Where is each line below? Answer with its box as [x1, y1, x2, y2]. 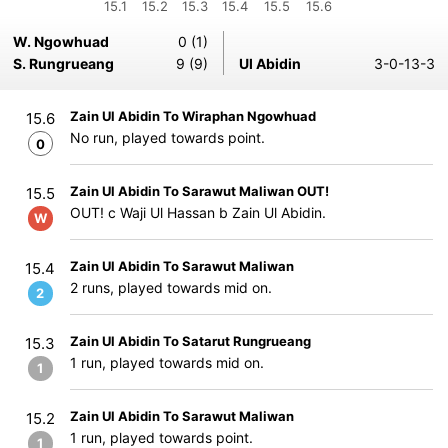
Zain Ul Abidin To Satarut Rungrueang [70, 333, 311, 349]
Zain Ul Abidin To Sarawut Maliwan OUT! [70, 183, 329, 199]
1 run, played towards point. [70, 429, 253, 446]
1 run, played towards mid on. [70, 354, 264, 371]
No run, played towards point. [70, 129, 265, 146]
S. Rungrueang [13, 55, 114, 72]
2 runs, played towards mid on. [70, 279, 272, 296]
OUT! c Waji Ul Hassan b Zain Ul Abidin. [70, 204, 326, 221]
